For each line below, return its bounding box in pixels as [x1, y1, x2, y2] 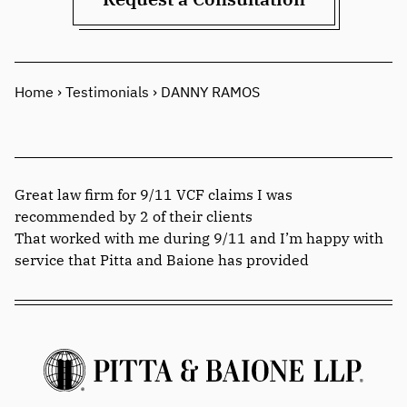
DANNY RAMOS [161, 83, 260, 101]
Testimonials [65, 83, 149, 101]
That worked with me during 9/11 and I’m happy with [15, 229, 383, 247]
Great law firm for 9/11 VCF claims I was [15, 185, 293, 203]
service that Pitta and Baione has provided [15, 251, 309, 269]
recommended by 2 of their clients [15, 207, 253, 225]
